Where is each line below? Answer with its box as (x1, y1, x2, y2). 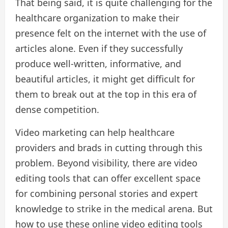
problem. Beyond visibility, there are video (15, 157, 197, 169)
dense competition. (15, 103, 99, 116)
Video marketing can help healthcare (15, 126, 175, 139)
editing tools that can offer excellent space (15, 172, 201, 185)
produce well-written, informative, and (15, 58, 181, 70)
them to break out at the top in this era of (15, 88, 196, 101)
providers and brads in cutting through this (15, 141, 203, 154)
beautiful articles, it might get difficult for (15, 73, 195, 85)
